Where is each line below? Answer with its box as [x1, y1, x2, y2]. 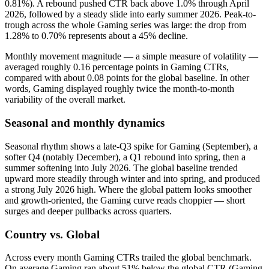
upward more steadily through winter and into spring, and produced [5, 173, 260, 184]
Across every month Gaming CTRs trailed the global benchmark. [5, 252, 252, 263]
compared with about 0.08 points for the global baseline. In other [5, 73, 249, 83]
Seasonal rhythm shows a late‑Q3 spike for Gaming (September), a [5, 141, 258, 151]
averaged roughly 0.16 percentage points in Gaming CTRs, [5, 62, 229, 73]
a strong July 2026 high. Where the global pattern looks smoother [5, 184, 252, 195]
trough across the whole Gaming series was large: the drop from [5, 20, 246, 31]
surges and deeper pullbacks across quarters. [5, 205, 172, 216]
